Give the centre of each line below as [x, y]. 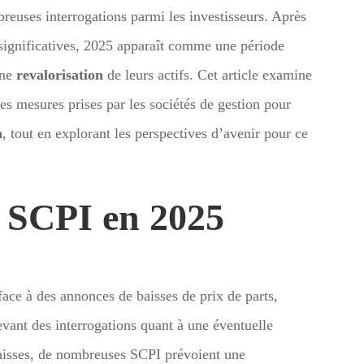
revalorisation [60, 74]
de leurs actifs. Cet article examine [208, 74]
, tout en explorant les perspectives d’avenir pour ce [155, 133]
